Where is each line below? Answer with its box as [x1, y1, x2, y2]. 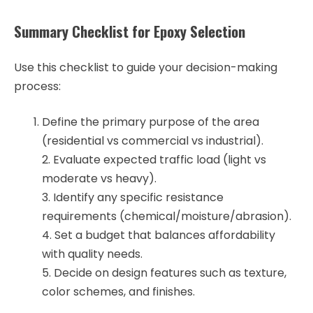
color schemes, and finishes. [42, 283, 195, 300]
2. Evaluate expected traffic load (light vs [42, 151, 266, 168]
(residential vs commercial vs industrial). [42, 132, 263, 149]
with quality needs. [42, 245, 143, 262]
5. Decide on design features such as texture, [42, 264, 286, 281]
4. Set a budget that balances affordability [42, 226, 275, 243]
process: [14, 78, 61, 94]
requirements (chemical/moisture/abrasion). [42, 208, 291, 224]
